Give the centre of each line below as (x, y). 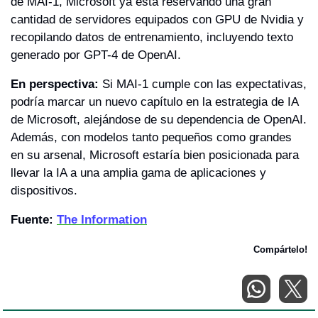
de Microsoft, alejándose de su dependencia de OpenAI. (159, 119)
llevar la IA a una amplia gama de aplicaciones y (138, 172)
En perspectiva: (55, 84)
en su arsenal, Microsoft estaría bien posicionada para (155, 155)
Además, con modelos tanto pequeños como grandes (151, 137)
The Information (102, 219)
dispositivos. (44, 190)
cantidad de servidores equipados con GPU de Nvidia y (157, 19)
